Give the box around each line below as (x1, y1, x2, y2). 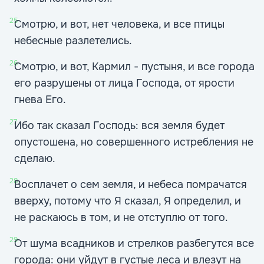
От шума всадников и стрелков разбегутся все (14, 237, 254, 250)
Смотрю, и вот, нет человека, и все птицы (14, 18, 225, 31)
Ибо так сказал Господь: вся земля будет (14, 119, 225, 132)
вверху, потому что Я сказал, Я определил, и (14, 194, 241, 207)
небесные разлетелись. (14, 34, 132, 47)
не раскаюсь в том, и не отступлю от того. (14, 211, 228, 224)
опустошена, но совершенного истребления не (14, 136, 253, 148)
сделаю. (14, 152, 55, 165)
